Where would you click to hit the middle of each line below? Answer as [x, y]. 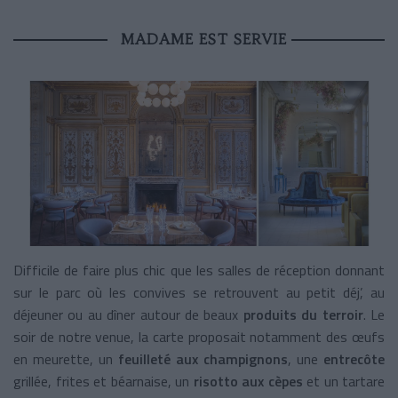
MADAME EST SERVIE [203, 39]
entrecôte [354, 358]
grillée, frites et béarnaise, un [101, 381]
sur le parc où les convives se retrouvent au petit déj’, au [199, 292]
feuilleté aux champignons [203, 358]
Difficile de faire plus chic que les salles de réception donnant [199, 270]
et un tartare [343, 381]
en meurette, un [66, 358]
